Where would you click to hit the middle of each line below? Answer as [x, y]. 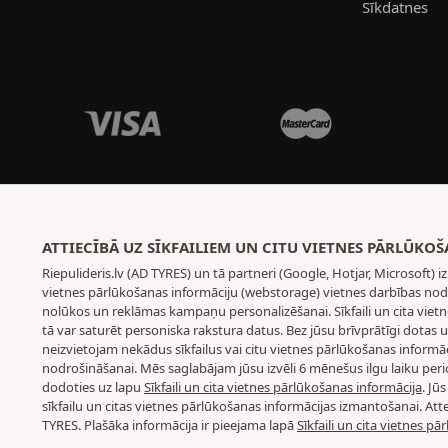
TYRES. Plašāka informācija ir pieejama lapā [169, 425]
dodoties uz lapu [93, 387]
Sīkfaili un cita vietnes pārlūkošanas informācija [283, 387]
